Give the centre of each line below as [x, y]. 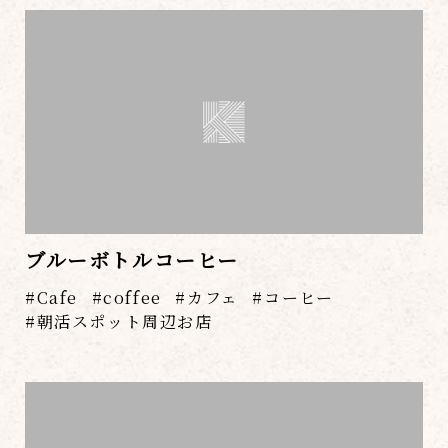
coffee [132, 297]
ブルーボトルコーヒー [132, 259]
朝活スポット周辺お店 [124, 321]
